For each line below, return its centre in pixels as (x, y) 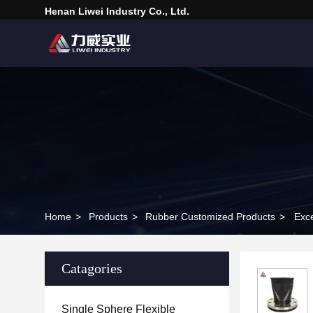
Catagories (92, 268)
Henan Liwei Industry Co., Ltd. (117, 11)
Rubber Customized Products (210, 217)
